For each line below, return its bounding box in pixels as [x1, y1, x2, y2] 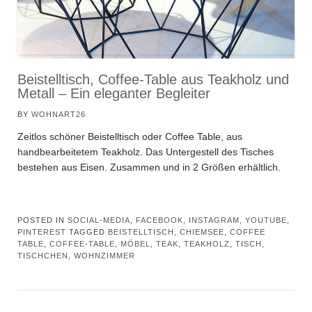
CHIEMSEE [180, 228, 224, 237]
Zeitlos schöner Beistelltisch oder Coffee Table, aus [17, 131, 242, 143]
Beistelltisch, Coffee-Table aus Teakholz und [17, 72, 289, 88]
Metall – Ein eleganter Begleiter [17, 86, 210, 102]
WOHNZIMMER [74, 251, 135, 260]
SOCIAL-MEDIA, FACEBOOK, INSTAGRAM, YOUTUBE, [68, 216, 290, 225]
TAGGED [69, 228, 108, 237]
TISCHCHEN [17, 251, 68, 260]
